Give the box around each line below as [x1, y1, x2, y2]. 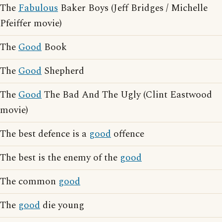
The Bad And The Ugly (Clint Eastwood [42, 88, 212, 103]
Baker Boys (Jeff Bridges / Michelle [58, 1, 208, 16]
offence [111, 127, 144, 142]
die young [40, 198, 84, 213]
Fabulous [18, 1, 58, 16]
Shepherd [42, 64, 84, 79]
